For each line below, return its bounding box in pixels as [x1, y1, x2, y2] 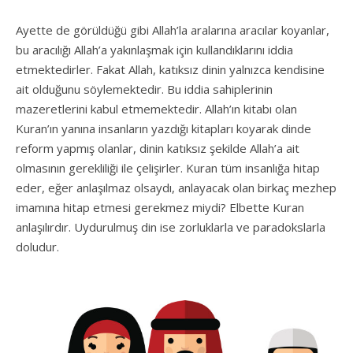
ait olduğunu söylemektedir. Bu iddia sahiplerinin [16, 81, 273, 98]
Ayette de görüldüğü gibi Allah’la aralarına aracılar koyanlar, [16, 22, 329, 39]
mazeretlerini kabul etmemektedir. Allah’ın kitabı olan [16, 101, 297, 117]
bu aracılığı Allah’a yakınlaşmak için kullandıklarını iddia [16, 42, 293, 58]
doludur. [16, 239, 59, 255]
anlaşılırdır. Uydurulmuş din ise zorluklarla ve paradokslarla [16, 219, 325, 236]
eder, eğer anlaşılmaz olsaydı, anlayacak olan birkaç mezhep [16, 180, 336, 196]
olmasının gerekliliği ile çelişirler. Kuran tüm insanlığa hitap [16, 160, 320, 176]
